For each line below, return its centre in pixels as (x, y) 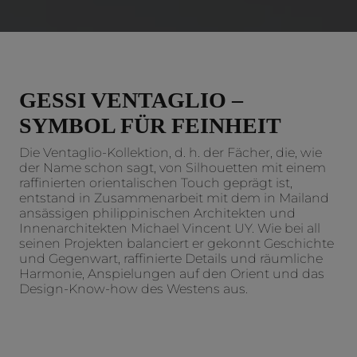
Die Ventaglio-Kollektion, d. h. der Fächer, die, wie (171, 153)
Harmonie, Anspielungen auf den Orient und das (172, 274)
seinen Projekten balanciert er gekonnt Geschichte (177, 244)
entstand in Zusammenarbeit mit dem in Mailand (174, 198)
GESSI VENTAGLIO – (131, 100)
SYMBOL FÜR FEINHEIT (150, 126)
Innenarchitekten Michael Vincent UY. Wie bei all (170, 229)
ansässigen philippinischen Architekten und (157, 214)
